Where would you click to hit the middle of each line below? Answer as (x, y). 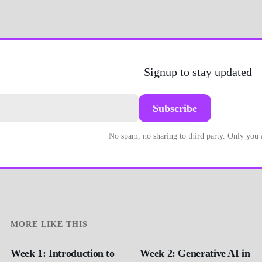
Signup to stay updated (198, 72)
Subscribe (175, 108)
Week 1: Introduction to (63, 253)
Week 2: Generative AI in (195, 253)
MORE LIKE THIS (49, 224)
